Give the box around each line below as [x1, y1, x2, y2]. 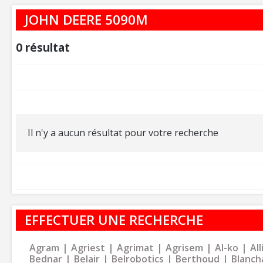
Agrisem [166, 241, 203, 254]
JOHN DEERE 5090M [25, 10, 148, 29]
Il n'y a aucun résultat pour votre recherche [28, 126, 218, 139]
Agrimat [117, 241, 154, 254]
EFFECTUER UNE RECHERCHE [25, 210, 203, 229]
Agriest [71, 241, 105, 254]
